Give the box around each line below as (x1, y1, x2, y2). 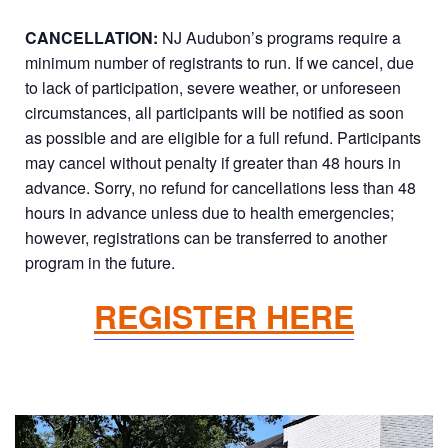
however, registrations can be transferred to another (25, 226, 387, 250)
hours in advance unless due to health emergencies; (25, 201, 394, 225)
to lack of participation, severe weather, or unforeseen (25, 76, 401, 100)
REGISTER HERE (94, 293, 354, 340)
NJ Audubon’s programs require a (162, 26, 401, 50)
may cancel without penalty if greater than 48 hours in (25, 151, 401, 175)
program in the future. (25, 251, 175, 275)
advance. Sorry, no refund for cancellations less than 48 (25, 176, 416, 200)
